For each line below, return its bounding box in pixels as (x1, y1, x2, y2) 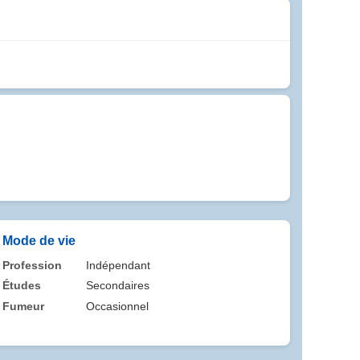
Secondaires (86, 279, 150, 292)
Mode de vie (2, 233, 76, 247)
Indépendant (86, 258, 151, 272)
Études (2, 279, 41, 292)
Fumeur (2, 299, 44, 313)
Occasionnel (86, 299, 149, 313)
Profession (2, 258, 62, 272)
